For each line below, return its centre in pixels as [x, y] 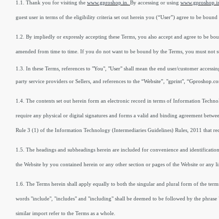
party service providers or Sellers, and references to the [78, 81]
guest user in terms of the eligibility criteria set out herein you [86, 17]
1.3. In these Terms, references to [53, 68]
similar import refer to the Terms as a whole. [66, 213]
